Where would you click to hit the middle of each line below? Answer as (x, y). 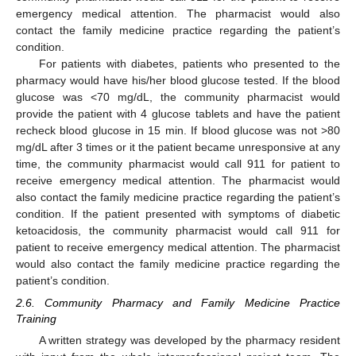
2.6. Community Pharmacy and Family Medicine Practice (178, 303)
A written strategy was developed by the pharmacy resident (189, 341)
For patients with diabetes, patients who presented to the (189, 64)
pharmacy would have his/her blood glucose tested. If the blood (178, 81)
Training (36, 319)
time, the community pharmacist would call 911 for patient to (178, 164)
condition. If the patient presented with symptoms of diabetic (178, 214)
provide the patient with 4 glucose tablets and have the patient (178, 114)
